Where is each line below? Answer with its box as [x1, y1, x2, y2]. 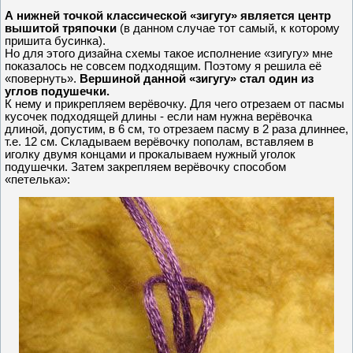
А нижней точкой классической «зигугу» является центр [5, 9, 331, 22]
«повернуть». [5, 72, 80, 85]
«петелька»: [5, 173, 70, 186]
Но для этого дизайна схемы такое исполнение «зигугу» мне [5, 46, 333, 60]
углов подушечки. [5, 84, 110, 98]
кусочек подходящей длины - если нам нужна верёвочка [5, 110, 312, 123]
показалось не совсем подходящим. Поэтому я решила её [5, 59, 321, 72]
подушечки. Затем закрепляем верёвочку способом [5, 160, 286, 173]
